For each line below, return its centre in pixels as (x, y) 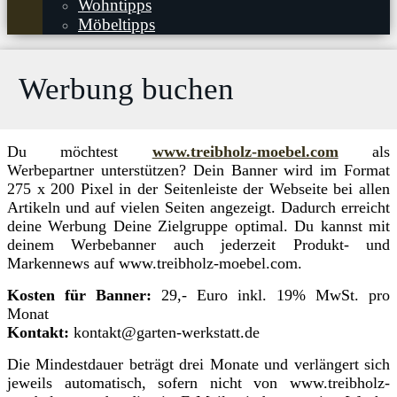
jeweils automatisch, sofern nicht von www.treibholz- (198, 383)
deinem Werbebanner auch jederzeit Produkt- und (198, 245)
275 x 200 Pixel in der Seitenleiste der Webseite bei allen (198, 189)
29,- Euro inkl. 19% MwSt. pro (271, 296)
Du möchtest (80, 152)
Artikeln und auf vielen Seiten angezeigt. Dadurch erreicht (198, 208)
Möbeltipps (117, 24)
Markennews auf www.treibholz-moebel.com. (155, 264)
